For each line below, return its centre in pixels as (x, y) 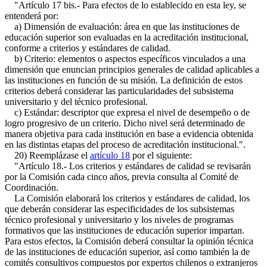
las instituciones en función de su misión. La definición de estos (124, 80)
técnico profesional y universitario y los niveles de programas (119, 220)
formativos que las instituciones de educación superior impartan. (125, 230)
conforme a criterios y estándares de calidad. (88, 48)
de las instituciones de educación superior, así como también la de (127, 252)
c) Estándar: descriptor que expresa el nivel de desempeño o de (127, 112)
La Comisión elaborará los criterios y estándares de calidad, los (127, 198)
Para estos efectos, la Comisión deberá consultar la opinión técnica (129, 241)
